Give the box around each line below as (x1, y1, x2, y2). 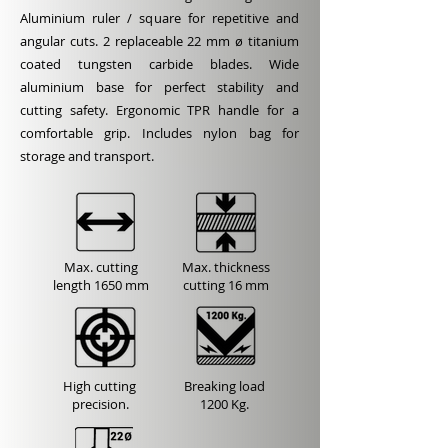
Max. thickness (182, 258, 270, 276)
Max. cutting (64, 258, 138, 276)
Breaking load (183, 377, 265, 395)
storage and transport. (20, 147, 157, 165)
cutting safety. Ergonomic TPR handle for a (20, 101, 299, 119)
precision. (72, 395, 129, 413)
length (53, 276, 94, 294)
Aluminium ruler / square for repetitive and (20, 9, 299, 27)
